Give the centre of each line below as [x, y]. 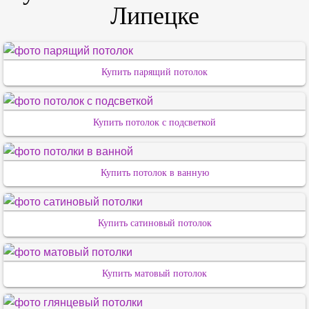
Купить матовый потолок [154, 274]
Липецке [154, 16]
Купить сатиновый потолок [154, 223]
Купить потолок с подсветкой [154, 123]
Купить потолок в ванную [154, 173]
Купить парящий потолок [154, 72]
